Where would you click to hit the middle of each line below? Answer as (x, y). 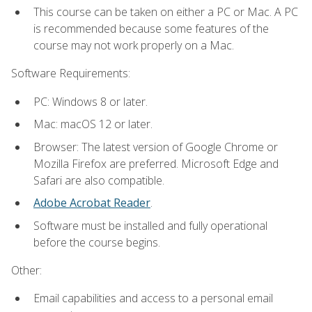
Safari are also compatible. (99, 180)
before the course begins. (97, 242)
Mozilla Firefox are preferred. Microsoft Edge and (156, 163)
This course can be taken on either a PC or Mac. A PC (166, 11)
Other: (26, 271)
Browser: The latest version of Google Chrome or (156, 147)
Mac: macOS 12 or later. (93, 124)
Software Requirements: (71, 73)
